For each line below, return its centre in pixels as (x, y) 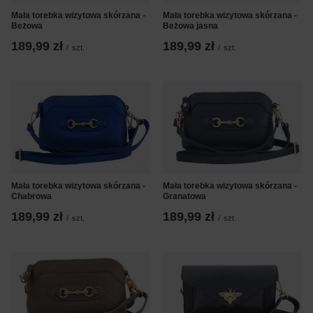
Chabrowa (31, 196)
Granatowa (184, 196)
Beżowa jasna (190, 26)
